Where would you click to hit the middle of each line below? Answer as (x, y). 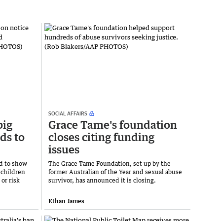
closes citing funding (101, 137)
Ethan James (66, 201)
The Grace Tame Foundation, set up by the (110, 163)
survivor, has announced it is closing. (102, 180)
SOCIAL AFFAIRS (68, 113)
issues (64, 149)
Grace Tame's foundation (113, 124)
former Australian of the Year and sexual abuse (115, 172)
